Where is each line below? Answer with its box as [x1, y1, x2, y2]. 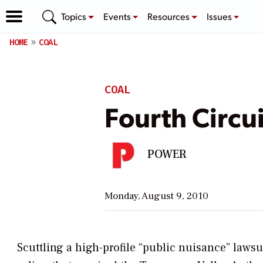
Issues [206, 9, 234, 22]
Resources [147, 9, 192, 22]
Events [103, 9, 133, 22]
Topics [61, 9, 88, 22]
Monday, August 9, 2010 [104, 189, 208, 203]
